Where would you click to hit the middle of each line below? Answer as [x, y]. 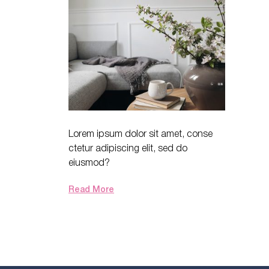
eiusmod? [89, 162]
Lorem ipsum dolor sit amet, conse [141, 133]
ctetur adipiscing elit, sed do [128, 147]
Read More [91, 189]
